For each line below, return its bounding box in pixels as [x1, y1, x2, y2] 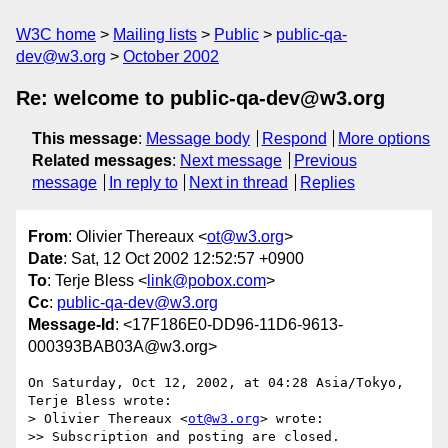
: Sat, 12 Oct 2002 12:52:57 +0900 [63, 250, 304, 268]
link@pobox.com [147, 272, 266, 290]
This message [32, 130, 138, 147]
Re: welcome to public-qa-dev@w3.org [16, 87, 385, 109]
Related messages [32, 152, 172, 169]
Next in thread [189, 174, 289, 191]
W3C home [16, 26, 96, 43]
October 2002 [123, 48, 219, 65]
